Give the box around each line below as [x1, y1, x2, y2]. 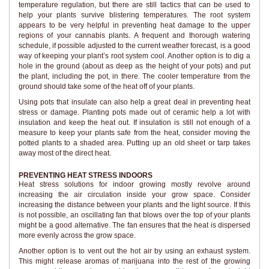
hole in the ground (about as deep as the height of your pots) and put [19, 62, 250, 71]
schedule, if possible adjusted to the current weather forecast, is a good [19, 41, 250, 50]
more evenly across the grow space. [19, 231, 136, 240]
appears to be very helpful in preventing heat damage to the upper [19, 21, 250, 30]
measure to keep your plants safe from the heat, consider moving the [19, 128, 250, 137]
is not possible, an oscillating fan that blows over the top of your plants [19, 211, 250, 220]
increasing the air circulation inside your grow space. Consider [19, 190, 250, 199]
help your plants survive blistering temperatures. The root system [19, 11, 250, 20]
